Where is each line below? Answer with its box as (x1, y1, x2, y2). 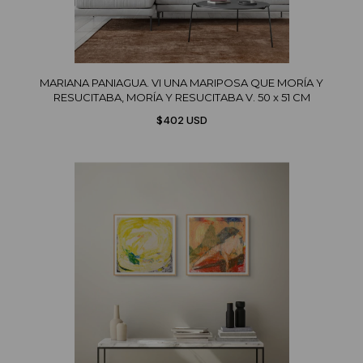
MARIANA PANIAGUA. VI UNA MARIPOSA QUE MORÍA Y (40, 76, 323, 90)
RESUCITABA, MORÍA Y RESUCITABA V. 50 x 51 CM (53, 91, 310, 105)
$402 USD (156, 113, 207, 127)
